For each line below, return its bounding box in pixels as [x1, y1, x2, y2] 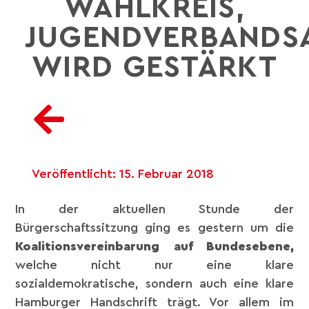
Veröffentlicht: [31, 168, 119, 181]
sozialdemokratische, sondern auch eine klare [15, 277, 294, 290]
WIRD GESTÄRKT [32, 52, 277, 83]
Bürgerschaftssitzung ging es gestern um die [15, 221, 294, 234]
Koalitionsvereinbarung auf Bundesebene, [15, 239, 294, 252]
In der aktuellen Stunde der [15, 202, 294, 215]
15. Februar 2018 [119, 168, 214, 181]
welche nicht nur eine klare [15, 258, 294, 271]
